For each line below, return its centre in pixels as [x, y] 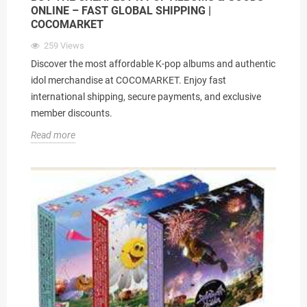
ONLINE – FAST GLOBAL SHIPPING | [121, 10]
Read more [53, 135]
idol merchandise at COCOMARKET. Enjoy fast [128, 80]
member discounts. [72, 113]
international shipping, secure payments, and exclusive [146, 96]
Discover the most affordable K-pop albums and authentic [153, 63]
